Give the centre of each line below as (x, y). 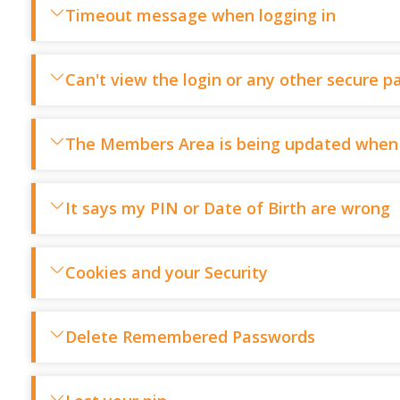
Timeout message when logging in (200, 15)
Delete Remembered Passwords (190, 337)
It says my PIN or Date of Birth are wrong (228, 208)
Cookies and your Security (167, 272)
